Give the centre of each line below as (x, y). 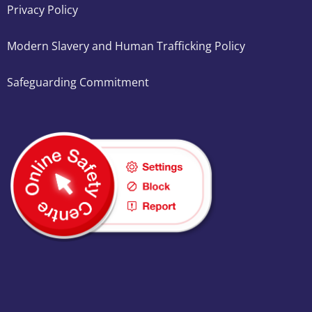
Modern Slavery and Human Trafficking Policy (126, 46)
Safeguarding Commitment (78, 82)
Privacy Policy (42, 10)
